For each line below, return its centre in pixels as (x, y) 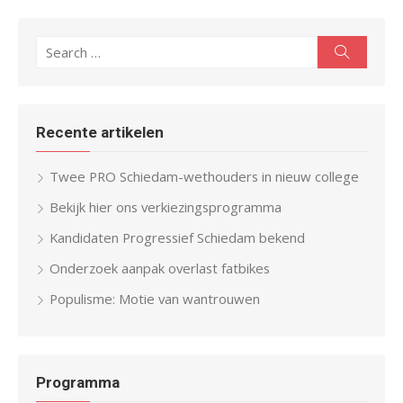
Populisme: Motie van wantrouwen (155, 298)
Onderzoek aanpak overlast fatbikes (160, 268)
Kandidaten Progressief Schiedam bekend (177, 237)
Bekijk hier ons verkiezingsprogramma (166, 206)
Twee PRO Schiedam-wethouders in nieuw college (204, 176)
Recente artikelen (100, 133)
